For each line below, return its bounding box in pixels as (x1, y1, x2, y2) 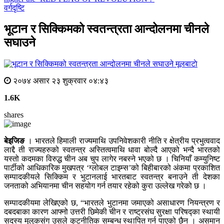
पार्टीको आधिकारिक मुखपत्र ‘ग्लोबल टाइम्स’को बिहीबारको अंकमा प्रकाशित (4, 163, 220, 172)
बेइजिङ (4, 136, 24, 145)
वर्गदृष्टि (4, 3, 24, 12)
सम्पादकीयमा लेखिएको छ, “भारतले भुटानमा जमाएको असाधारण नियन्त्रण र (4, 198, 220, 207)
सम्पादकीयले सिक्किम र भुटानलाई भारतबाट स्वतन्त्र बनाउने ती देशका (4, 172, 220, 181)
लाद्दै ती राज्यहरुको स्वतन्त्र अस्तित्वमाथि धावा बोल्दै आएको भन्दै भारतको (4, 145, 220, 154)
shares (4, 110, 23, 119)
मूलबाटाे (175, 59, 197, 68)
